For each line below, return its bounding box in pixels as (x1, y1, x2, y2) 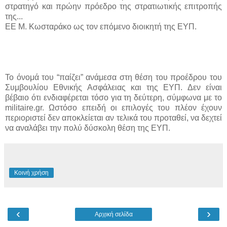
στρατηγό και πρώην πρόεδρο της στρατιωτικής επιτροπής (5, 2, 222, 11)
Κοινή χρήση (14, 169, 49, 176)
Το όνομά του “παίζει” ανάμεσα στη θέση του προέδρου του (5, 72, 222, 82)
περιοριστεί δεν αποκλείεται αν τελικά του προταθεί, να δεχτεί (5, 113, 222, 122)
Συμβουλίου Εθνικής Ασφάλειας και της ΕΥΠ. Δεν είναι (5, 83, 222, 92)
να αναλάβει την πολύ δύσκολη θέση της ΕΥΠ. (5, 123, 170, 132)
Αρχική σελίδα (94, 210, 133, 218)
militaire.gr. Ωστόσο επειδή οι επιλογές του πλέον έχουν (5, 103, 222, 112)
